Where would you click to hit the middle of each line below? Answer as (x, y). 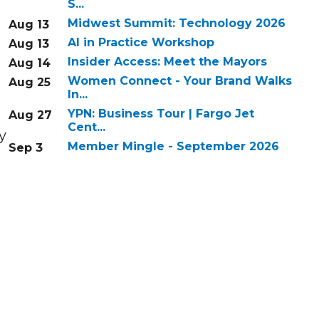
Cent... (86, 127)
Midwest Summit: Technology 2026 (176, 23)
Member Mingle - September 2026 (173, 147)
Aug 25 (29, 83)
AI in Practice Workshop (141, 43)
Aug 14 (29, 63)
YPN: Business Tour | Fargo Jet (161, 114)
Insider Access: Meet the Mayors (167, 62)
